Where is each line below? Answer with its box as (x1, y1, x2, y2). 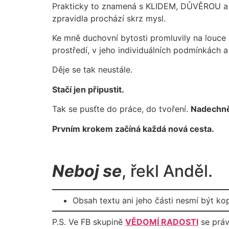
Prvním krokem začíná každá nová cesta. (52, 123, 214, 134)
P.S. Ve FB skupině (52, 216, 125, 227)
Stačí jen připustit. (52, 84, 124, 95)
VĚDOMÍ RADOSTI (125, 216, 198, 227)
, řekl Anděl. (122, 161, 213, 181)
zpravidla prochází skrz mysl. (52, 13, 166, 24)
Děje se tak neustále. (52, 64, 132, 75)
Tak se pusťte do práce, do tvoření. (52, 104, 191, 114)
